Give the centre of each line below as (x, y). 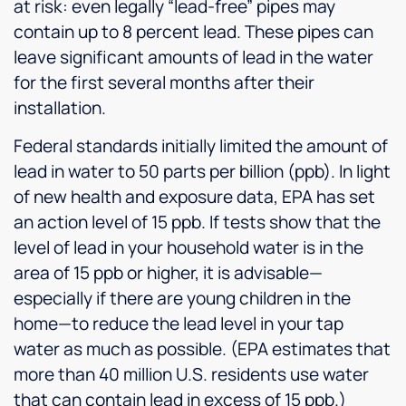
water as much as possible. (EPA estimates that (202, 349)
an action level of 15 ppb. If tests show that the (197, 222)
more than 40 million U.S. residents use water (191, 375)
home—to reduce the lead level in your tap (179, 324)
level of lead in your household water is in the (188, 248)
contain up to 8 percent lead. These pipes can (193, 31)
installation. (60, 107)
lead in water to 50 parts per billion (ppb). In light (202, 172)
